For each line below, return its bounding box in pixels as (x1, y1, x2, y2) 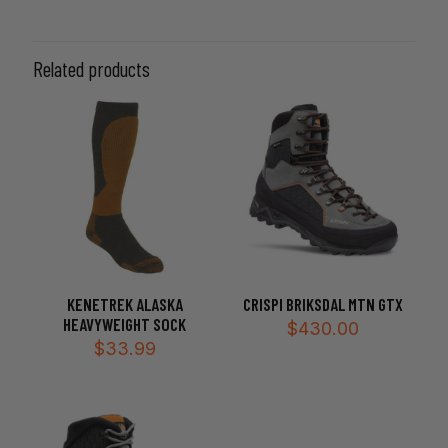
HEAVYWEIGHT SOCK (63, 314, 187, 335)
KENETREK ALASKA (66, 294, 183, 315)
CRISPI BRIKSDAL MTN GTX (243, 294, 404, 315)
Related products (33, 56, 150, 81)
